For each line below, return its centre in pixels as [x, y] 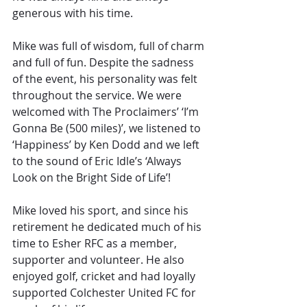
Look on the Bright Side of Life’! [91, 178]
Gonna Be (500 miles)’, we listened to [108, 128]
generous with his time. [73, 13]
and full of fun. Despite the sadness [105, 63]
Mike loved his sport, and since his [102, 211]
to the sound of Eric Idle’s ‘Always [98, 161]
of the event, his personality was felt [106, 79]
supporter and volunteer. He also [100, 260]
